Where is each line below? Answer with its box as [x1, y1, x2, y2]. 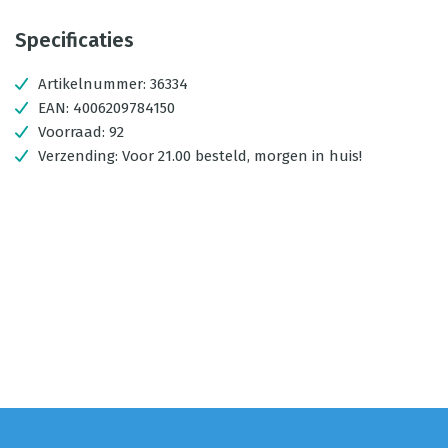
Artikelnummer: [38, 75, 146, 93]
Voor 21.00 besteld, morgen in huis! [122, 147, 362, 165]
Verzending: [38, 147, 122, 165]
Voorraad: [38, 123, 109, 141]
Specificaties [15, 28, 134, 52]
